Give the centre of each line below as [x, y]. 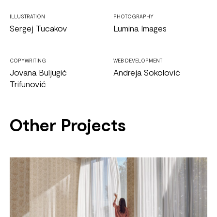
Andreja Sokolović [147, 72]
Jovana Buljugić [38, 72]
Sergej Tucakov [39, 28]
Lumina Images [140, 28]
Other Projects [68, 125]
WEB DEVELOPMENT [138, 61]
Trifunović [28, 84]
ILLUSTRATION [27, 16]
